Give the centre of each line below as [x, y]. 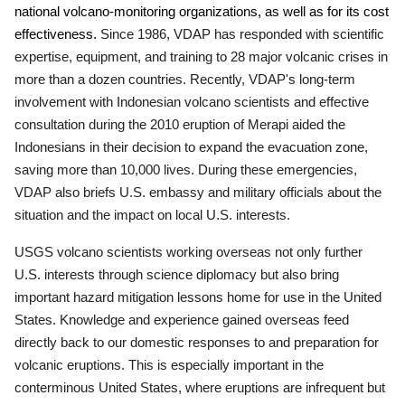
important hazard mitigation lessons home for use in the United [198, 297]
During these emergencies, [278, 170]
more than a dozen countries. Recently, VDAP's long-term [185, 79]
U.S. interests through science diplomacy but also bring [177, 274]
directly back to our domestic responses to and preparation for [197, 342]
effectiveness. [57, 34]
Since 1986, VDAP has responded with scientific [242, 34]
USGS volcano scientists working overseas [143, 252]
